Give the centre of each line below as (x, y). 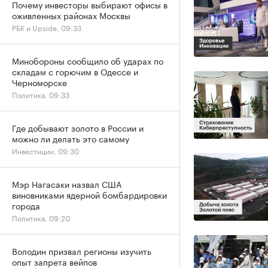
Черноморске (39, 82)
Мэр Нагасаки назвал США (67, 184)
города (26, 205)
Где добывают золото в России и (78, 127)
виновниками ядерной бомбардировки (89, 194)
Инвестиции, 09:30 (45, 150)
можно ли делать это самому (71, 138)
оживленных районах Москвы (71, 15)
